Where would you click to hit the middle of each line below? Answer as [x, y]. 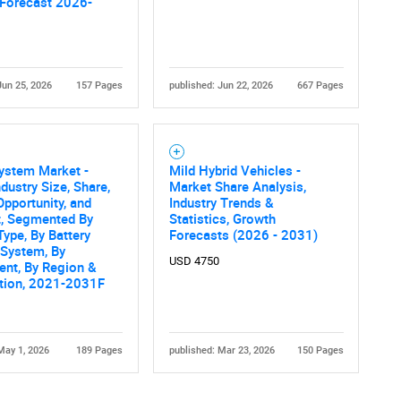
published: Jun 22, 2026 [221, 85]
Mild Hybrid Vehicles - [235, 170]
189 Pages [99, 350]
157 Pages [99, 85]
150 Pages [320, 350]
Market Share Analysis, [237, 186]
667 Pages [320, 85]
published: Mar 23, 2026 [222, 350]
